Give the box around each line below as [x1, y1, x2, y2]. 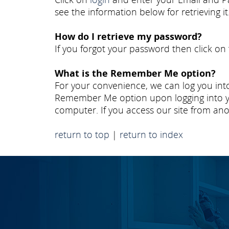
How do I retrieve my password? [55, 30, 202, 42]
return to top [55, 128, 109, 141]
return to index [120, 128, 183, 141]
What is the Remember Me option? [55, 67, 216, 79]
